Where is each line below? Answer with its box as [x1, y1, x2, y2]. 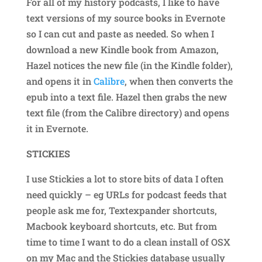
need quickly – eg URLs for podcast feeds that [26, 188, 227, 201]
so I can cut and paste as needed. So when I [26, 27, 214, 40]
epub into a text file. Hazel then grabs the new [26, 90, 227, 103]
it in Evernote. [26, 122, 88, 135]
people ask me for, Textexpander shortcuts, [26, 204, 217, 216]
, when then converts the [124, 74, 233, 87]
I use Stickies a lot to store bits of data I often [26, 172, 223, 185]
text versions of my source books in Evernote [26, 11, 225, 24]
